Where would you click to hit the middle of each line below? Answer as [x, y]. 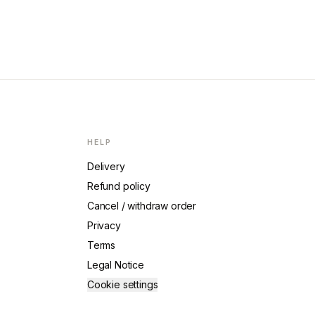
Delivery [106, 166]
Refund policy [118, 186]
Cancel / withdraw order [142, 206]
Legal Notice [115, 265]
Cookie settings [122, 284]
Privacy [104, 225]
